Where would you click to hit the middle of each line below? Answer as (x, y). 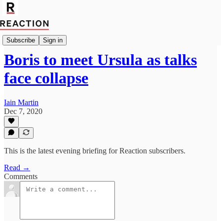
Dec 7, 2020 (23, 111)
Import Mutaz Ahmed (37, 36)
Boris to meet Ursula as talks (100, 60)
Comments (21, 176)
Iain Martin (21, 102)
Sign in (53, 40)
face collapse (46, 78)
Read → (17, 167)
